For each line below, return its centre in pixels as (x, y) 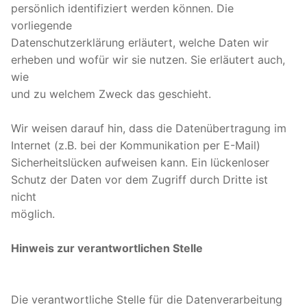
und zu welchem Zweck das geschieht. (111, 94)
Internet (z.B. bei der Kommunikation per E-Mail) (136, 145)
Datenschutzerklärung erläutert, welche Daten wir (140, 42)
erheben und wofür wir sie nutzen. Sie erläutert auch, (148, 59)
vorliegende (41, 25)
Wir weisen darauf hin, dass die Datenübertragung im (149, 128)
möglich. (33, 213)
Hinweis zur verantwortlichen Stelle (107, 248)
